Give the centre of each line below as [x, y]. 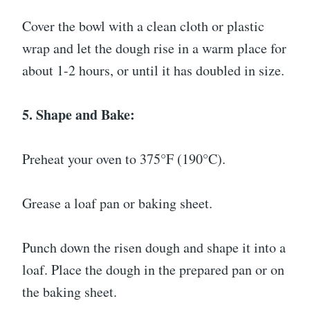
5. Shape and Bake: [79, 115]
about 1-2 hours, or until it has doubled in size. [153, 70]
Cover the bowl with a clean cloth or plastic [143, 26]
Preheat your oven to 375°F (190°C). [124, 159]
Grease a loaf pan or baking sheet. [117, 203]
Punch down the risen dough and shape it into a [154, 247]
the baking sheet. [70, 292]
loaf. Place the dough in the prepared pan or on [153, 270]
